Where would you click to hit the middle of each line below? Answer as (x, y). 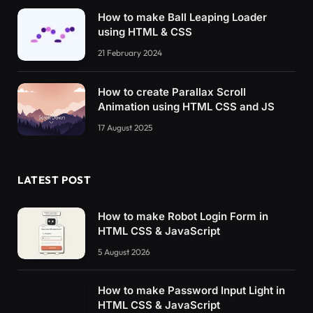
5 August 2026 (124, 252)
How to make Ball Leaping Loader (182, 17)
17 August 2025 (125, 128)
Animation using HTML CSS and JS (186, 107)
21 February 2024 (130, 53)
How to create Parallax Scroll (172, 92)
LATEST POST (54, 180)
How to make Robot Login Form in (183, 216)
